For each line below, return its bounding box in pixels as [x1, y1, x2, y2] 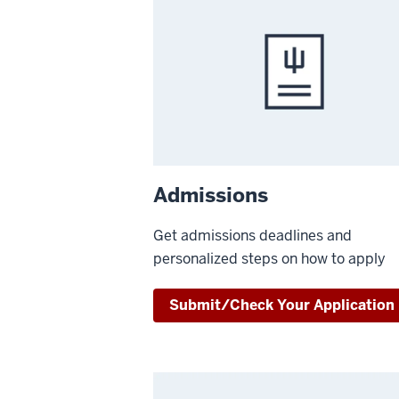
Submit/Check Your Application [169, 296, 395, 315]
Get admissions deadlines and [153, 226, 352, 246]
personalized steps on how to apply [153, 249, 386, 269]
